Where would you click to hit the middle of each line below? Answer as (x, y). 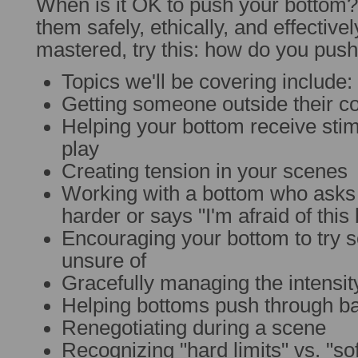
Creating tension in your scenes (205, 171)
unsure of (104, 261)
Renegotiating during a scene (194, 328)
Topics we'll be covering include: (207, 82)
